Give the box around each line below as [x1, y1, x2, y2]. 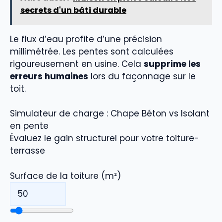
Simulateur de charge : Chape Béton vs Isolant [10, 108, 210, 120]
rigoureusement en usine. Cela [10, 57, 144, 70]
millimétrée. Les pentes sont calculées [10, 45, 173, 57]
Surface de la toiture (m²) [10, 169, 121, 182]
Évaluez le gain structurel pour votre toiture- [10, 132, 199, 145]
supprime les [144, 57, 201, 70]
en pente [10, 120, 49, 132]
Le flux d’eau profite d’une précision [10, 33, 162, 45]
